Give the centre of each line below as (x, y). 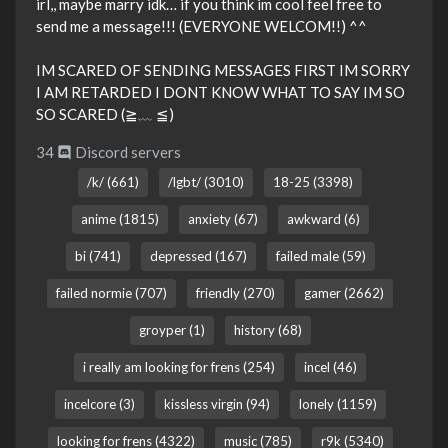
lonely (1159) (337, 404)
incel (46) (330, 367)
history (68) (267, 330)
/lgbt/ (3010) (206, 182)
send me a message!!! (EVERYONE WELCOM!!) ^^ (201, 26)
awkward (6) (323, 219)
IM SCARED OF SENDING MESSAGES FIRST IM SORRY (223, 70)
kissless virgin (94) (216, 404)
